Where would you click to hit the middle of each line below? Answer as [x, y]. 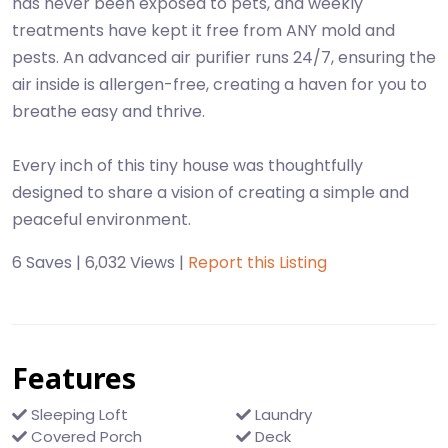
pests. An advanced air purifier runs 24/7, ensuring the [224, 57]
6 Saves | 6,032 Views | [100, 262]
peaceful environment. [101, 219]
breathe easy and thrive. [108, 111]
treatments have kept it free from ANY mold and [203, 30]
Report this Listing [257, 262]
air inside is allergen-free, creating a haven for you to [219, 84]
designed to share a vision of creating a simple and [210, 192]
